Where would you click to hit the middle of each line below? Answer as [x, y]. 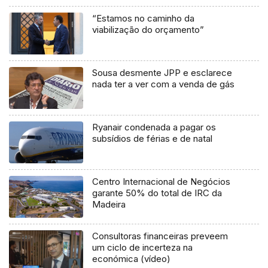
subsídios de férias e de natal [153, 139]
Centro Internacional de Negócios [162, 182]
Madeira [109, 205]
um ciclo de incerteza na [143, 248]
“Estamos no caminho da [144, 19]
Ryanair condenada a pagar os [154, 127]
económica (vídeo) [132, 259]
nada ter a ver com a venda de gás [164, 84]
